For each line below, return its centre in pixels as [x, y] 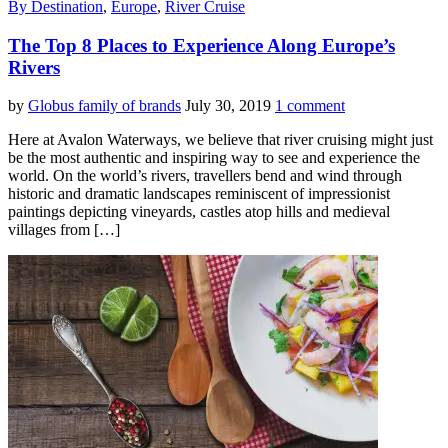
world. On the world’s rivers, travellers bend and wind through [205, 176]
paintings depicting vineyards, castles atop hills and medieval [199, 212]
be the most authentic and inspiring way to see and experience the [214, 158]
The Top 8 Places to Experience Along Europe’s [201, 45]
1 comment [310, 106]
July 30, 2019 [228, 106]
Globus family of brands [104, 106]
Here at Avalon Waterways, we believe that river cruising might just [220, 140]
